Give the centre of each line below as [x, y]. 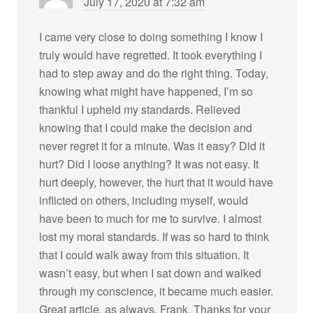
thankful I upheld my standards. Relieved [140, 109]
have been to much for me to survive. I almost [151, 218]
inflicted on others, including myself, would [144, 200]
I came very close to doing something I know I [151, 36]
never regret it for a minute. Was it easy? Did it [152, 145]
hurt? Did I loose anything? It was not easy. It [149, 163]
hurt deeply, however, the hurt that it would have [156, 182]
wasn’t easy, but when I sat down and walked [151, 272]
